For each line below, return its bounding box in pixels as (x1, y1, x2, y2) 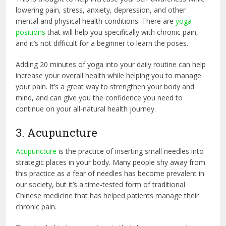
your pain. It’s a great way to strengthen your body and (16, 81, 195, 91)
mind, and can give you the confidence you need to (16, 92, 183, 102)
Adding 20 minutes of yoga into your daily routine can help (16, 59, 206, 69)
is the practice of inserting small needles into (56, 146, 204, 156)
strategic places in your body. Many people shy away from (16, 157, 206, 167)
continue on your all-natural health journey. (16, 103, 156, 114)
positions (16, 27, 46, 37)
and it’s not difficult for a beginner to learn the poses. (16, 38, 189, 48)
